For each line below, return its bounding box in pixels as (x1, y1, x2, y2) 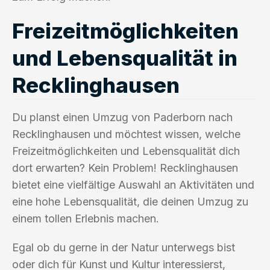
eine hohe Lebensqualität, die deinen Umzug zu (12, 195, 248, 208)
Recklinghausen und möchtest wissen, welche (12, 127, 240, 140)
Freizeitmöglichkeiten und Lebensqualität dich (12, 144, 240, 157)
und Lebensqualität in (12, 45, 237, 71)
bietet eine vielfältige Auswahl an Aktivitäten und (12, 178, 254, 191)
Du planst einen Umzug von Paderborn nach (12, 110, 233, 124)
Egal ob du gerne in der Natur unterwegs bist (12, 240, 235, 254)
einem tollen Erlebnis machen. (12, 212, 159, 225)
